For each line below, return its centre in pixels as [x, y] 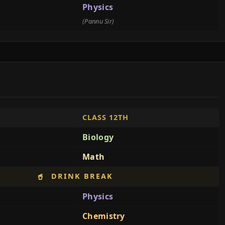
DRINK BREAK [81, 176]
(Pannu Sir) [98, 21]
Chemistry [104, 216]
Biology [98, 137]
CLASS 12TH [105, 117]
